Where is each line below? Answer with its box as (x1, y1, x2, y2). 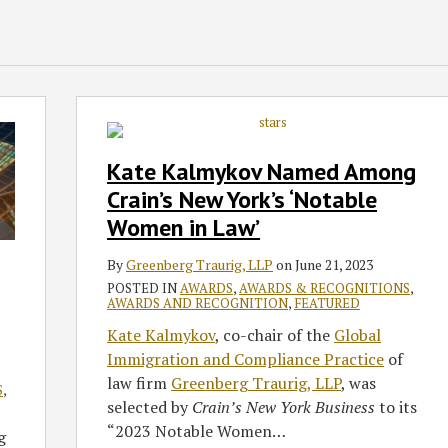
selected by (107, 396, 193, 418)
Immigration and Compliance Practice (107, 348, 385, 370)
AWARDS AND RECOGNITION (107, 294, 289, 312)
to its (375, 396, 418, 418)
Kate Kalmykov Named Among (107, 156, 417, 187)
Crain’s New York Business (192, 396, 376, 418)
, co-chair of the (215, 324, 335, 346)
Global (334, 324, 382, 346)
